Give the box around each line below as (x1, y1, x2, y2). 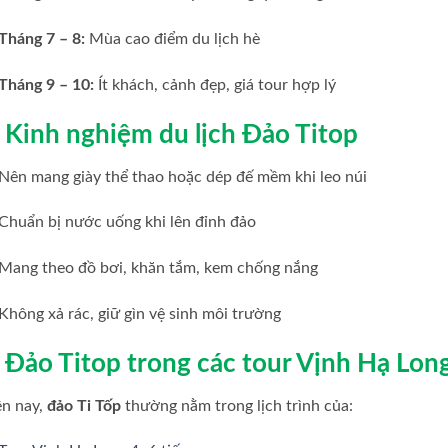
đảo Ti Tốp (46, 397, 121, 414)
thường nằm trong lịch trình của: (120, 397, 353, 414)
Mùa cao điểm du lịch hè (85, 31, 261, 48)
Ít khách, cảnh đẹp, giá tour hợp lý (94, 76, 337, 93)
